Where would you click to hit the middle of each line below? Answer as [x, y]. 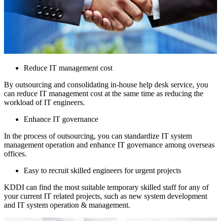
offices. [15, 153]
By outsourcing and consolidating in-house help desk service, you [106, 84]
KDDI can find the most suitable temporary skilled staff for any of [106, 187]
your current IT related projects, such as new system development [106, 196]
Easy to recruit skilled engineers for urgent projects [102, 170]
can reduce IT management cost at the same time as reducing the [104, 93]
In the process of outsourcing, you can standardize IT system [98, 136]
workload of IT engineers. [44, 102]
